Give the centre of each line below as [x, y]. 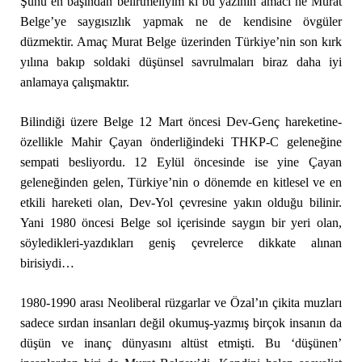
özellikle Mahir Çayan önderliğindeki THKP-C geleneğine [181, 142]
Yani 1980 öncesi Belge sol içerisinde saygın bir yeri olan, [181, 223]
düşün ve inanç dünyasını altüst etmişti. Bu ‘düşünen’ [181, 343]
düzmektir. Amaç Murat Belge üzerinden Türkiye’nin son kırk [181, 42]
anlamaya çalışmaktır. [74, 82]
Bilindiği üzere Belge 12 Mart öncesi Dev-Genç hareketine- [181, 122]
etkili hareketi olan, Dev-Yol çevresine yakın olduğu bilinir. [181, 202]
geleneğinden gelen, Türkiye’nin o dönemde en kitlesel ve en [181, 182]
